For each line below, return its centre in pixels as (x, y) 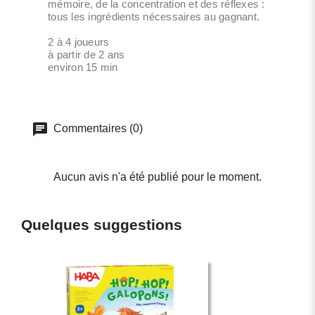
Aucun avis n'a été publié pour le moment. (157, 176)
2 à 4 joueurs (79, 41)
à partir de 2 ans (86, 54)
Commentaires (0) (97, 128)
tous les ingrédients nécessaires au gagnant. (154, 16)
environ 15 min (83, 67)
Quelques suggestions (102, 224)
